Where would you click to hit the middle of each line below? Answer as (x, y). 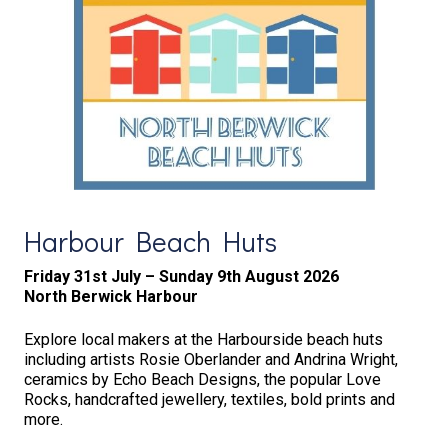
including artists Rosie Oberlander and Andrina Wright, (210, 359)
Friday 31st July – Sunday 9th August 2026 (181, 277)
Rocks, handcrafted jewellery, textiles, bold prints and (209, 399)
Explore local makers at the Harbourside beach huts (203, 339)
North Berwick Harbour (110, 297)
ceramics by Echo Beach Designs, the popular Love (202, 379)
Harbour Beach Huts (150, 241)
